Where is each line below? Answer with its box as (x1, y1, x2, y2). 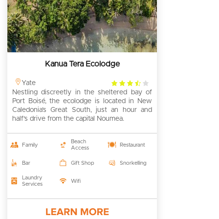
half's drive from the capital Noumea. (12, 115, 124, 122)
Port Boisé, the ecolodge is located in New (12, 97, 152, 105)
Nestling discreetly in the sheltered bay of (12, 88, 152, 96)
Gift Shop (71, 160, 94, 166)
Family (22, 142, 38, 148)
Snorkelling (120, 160, 147, 166)
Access (71, 145, 89, 151)
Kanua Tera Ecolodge (44, 60, 120, 68)
